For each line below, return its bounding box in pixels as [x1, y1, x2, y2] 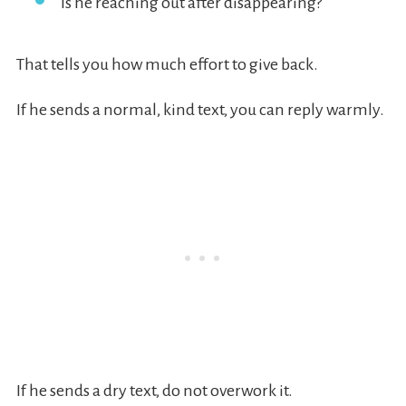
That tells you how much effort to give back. [15, 55, 318, 74]
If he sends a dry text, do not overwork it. [15, 382, 293, 401]
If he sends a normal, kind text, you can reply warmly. [15, 101, 384, 120]
